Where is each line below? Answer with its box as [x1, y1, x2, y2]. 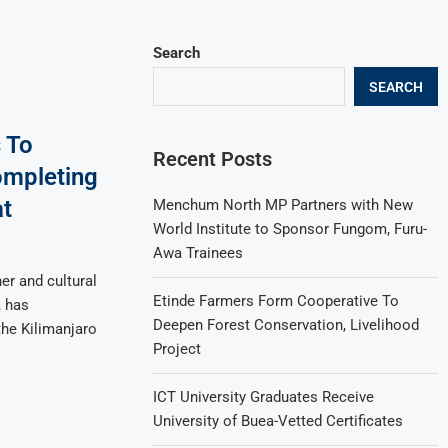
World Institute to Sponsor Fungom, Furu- [153, 220, 428, 238]
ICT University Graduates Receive [153, 388, 375, 406]
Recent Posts [153, 147, 273, 171]
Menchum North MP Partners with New [153, 196, 414, 214]
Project [153, 340, 202, 358]
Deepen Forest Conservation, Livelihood [153, 316, 420, 334]
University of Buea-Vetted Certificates [153, 412, 404, 430]
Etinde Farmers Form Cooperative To [153, 292, 400, 310]
